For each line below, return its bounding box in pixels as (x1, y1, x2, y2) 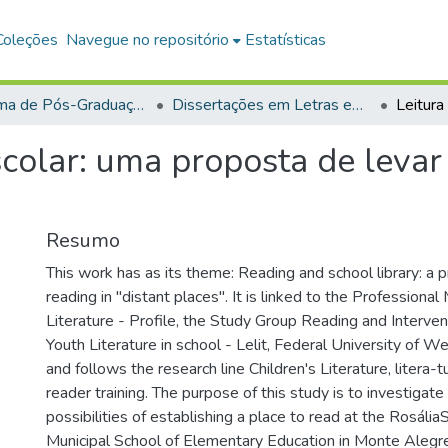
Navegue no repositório (66, 29, 230, 51)
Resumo (46, 227, 120, 254)
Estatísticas (245, 29, 327, 51)
